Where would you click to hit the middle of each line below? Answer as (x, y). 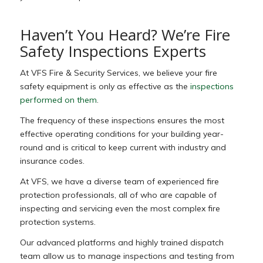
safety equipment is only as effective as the (104, 87)
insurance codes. (52, 161)
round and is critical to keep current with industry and (123, 148)
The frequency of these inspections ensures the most (122, 121)
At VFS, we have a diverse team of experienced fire (119, 181)
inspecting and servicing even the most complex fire (120, 208)
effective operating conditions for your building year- (122, 134)
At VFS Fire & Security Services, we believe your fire (118, 73)
